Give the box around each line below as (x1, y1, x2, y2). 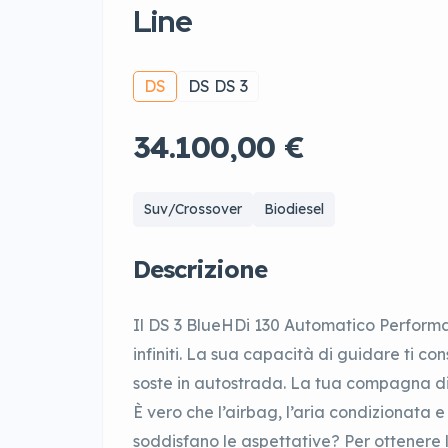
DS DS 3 (188, 76, 248, 97)
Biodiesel (264, 200, 324, 219)
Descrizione (133, 254, 267, 285)
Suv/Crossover (144, 200, 242, 219)
